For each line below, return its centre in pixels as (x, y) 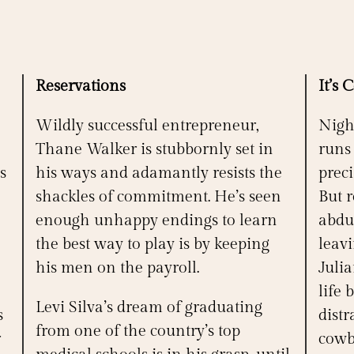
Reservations (80, 87)
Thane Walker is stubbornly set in (154, 150)
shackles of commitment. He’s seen (158, 197)
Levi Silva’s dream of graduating (149, 308)
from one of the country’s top (137, 331)
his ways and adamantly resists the (158, 173)
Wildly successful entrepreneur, (147, 126)
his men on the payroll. (117, 268)
